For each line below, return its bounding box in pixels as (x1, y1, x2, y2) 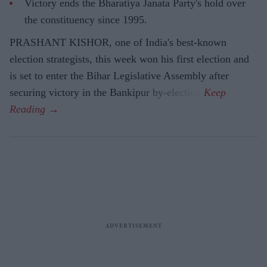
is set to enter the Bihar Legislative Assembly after (10, 70, 229, 82)
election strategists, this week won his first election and (10, 53, 249, 66)
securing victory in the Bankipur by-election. (10, 86, 204, 99)
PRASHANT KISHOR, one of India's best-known (10, 36, 226, 49)
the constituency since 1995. (24, 14, 147, 26)
